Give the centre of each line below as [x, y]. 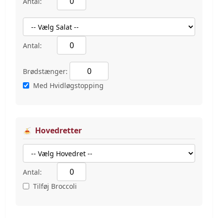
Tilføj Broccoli [55, 186]
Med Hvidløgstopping [68, 86]
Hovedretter [58, 131]
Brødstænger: [45, 72]
